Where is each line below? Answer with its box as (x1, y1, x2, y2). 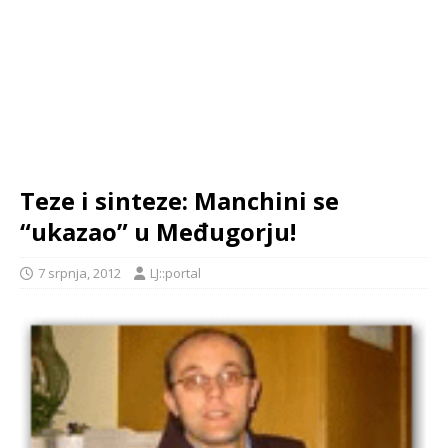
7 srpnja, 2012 (38, 264, 121, 282)
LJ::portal (150, 264, 201, 282)
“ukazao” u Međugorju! (20, 215, 296, 248)
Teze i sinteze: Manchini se (20, 184, 339, 217)
